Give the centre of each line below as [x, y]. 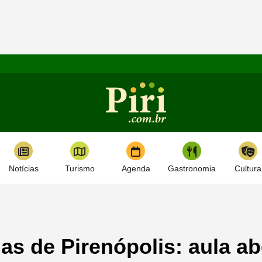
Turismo [80, 168]
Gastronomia [192, 168]
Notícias [23, 168]
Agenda [136, 168]
